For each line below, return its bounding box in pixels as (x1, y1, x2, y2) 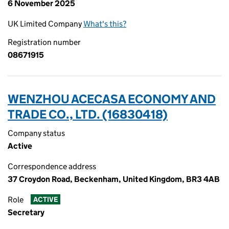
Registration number (8, 37, 81, 47)
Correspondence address (8, 162, 96, 171)
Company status (8, 128, 65, 138)
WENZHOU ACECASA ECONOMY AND (8, 91, 216, 106)
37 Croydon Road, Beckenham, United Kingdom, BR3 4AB (8, 174, 220, 184)
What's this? (83, 19, 126, 29)
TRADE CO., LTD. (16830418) (8, 107, 168, 122)
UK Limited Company (8, 19, 83, 29)
